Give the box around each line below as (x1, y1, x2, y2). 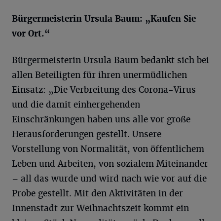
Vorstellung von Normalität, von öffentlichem (12, 144, 204, 154)
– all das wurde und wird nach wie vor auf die (12, 173, 207, 184)
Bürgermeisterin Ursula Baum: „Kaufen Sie (12, 13, 196, 24)
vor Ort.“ (12, 28, 50, 39)
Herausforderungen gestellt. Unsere (12, 129, 161, 140)
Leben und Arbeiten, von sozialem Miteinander (12, 158, 208, 169)
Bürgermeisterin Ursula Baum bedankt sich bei (12, 55, 209, 66)
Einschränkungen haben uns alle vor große (12, 114, 190, 125)
